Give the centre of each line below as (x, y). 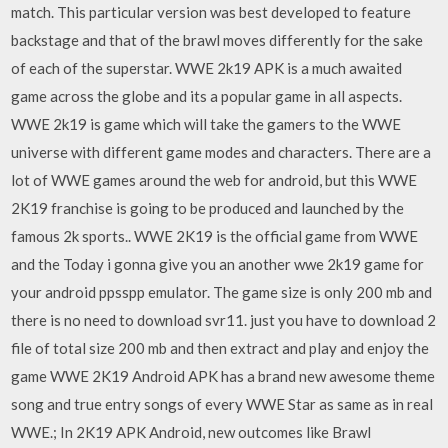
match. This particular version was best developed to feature (211, 12)
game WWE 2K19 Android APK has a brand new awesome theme (223, 376)
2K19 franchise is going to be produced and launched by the (208, 208)
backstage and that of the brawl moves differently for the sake (217, 40)
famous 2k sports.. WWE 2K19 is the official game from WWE (215, 236)
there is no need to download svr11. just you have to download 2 (224, 320)
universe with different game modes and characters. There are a (221, 152)
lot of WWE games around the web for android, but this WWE (214, 180)
